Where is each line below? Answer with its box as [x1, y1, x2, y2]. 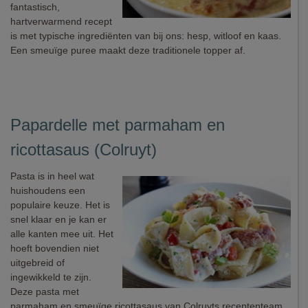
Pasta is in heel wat [10, 170, 94, 181]
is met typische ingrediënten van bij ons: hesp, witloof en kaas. [10, 30, 281, 41]
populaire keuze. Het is [10, 199, 110, 210]
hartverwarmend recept [10, 16, 112, 27]
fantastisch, [10, 1, 60, 12]
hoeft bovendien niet [10, 243, 99, 254]
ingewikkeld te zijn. [10, 272, 91, 283]
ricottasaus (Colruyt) [10, 140, 157, 159]
